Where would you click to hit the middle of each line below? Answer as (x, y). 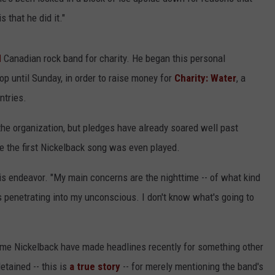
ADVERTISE (142, 6)
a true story (95, 267)
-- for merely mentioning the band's (192, 267)
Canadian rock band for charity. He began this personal (113, 59)
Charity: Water (205, 78)
